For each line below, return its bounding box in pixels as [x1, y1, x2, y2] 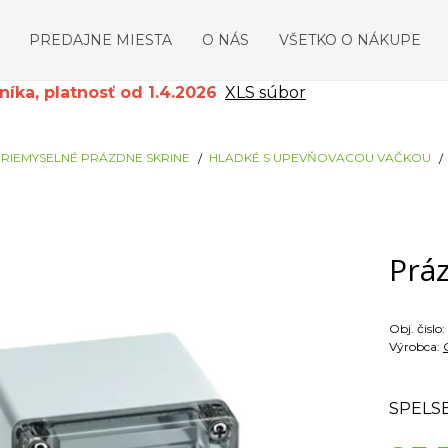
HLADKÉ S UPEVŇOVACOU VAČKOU [209, 150, 431, 165]
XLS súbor [225, 83, 306, 102]
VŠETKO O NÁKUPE [279, 31, 422, 49]
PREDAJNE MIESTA [29, 31, 173, 49]
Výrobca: [389, 339, 443, 354]
